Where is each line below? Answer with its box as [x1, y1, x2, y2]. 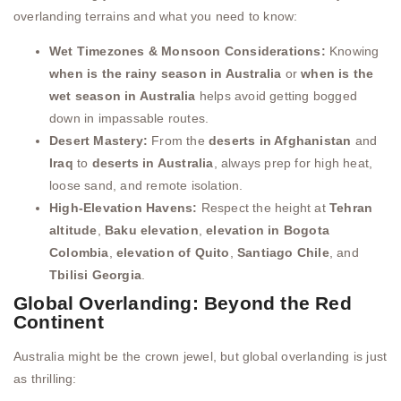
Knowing [325, 44, 380, 59]
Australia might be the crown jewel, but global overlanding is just [13, 349, 388, 364]
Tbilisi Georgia [49, 268, 141, 283]
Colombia [49, 245, 109, 260]
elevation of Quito [116, 245, 230, 260]
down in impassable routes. [49, 111, 209, 126]
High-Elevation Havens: [49, 200, 198, 216]
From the [148, 133, 209, 149]
